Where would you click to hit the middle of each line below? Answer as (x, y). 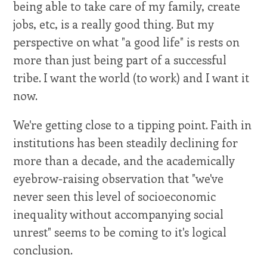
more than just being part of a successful (120, 60)
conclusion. (43, 250)
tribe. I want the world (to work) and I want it (131, 78)
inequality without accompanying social (119, 214)
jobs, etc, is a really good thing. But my (114, 24)
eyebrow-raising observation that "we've (119, 178)
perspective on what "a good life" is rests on (127, 42)
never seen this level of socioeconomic (115, 196)
